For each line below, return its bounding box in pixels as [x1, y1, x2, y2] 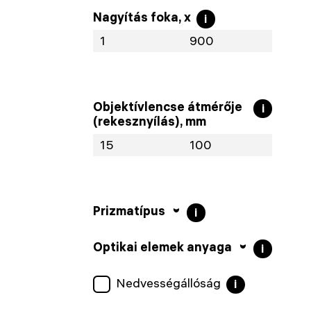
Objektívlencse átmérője [93, 99, 242, 115]
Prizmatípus [93, 203, 165, 219]
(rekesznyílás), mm [93, 113, 206, 130]
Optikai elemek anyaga [93, 238, 232, 255]
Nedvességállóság [115, 275, 221, 292]
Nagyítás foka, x [93, 9, 191, 26]
